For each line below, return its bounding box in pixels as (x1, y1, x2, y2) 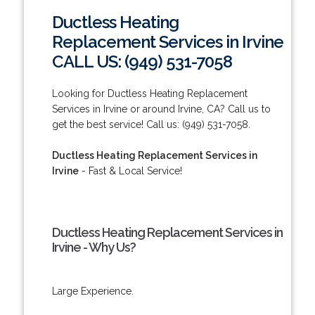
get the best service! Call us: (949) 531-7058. (51, 118, 250, 130)
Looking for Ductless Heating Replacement (51, 87, 247, 99)
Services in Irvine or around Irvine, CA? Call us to (51, 103, 271, 115)
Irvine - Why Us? (51, 239, 136, 255)
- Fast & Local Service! (78, 165, 182, 176)
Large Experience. (51, 285, 134, 297)
